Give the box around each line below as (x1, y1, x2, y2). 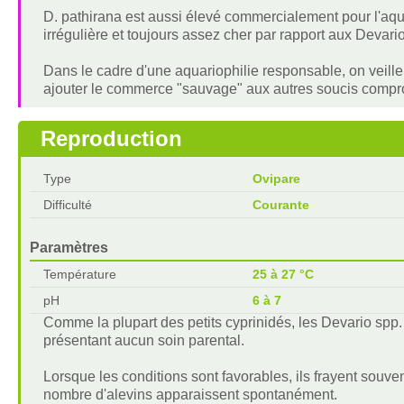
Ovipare (252, 171, 300, 187)
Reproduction (40, 126, 182, 151)
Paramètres (29, 240, 108, 256)
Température (42, 267, 116, 282)
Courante (252, 197, 309, 213)
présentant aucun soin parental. (42, 333, 244, 349)
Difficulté (42, 197, 92, 213)
